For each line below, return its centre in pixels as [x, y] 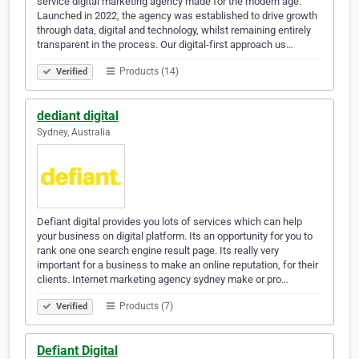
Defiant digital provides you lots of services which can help [169, 222]
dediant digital [78, 116]
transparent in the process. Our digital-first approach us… [165, 45]
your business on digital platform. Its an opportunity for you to [175, 236]
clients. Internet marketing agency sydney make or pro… [163, 280]
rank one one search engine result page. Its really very [158, 251]
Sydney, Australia [74, 133]
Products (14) [148, 72]
